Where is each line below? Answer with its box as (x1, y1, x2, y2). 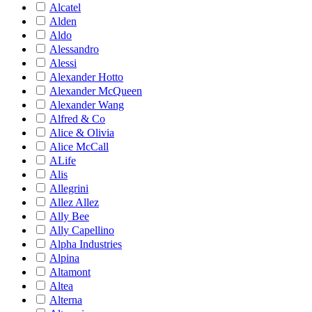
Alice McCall (49, 141, 109, 153)
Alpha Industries (49, 238, 122, 250)
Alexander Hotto (49, 71, 123, 83)
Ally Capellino (49, 224, 114, 236)
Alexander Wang (49, 99, 124, 111)
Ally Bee (49, 210, 89, 222)
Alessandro (49, 43, 99, 55)
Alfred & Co (49, 113, 105, 125)
